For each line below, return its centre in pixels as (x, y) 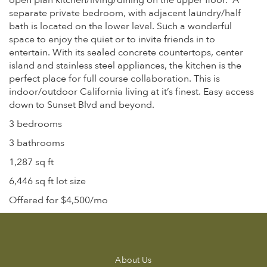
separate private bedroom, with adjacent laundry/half (125, 13)
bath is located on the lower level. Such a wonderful (120, 26)
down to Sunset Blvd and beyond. (82, 105)
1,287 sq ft (31, 162)
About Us (133, 260)
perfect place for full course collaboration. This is (114, 79)
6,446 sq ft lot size (47, 181)
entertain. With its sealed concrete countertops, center (126, 52)
